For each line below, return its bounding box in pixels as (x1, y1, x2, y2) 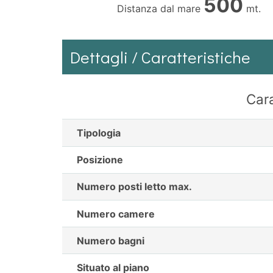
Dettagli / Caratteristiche (69, 46, 250, 68)
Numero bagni (77, 234, 144, 247)
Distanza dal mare (117, 2, 204, 15)
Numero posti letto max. (77, 180, 192, 193)
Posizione (77, 154, 123, 166)
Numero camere (77, 207, 155, 220)
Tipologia (77, 127, 121, 140)
